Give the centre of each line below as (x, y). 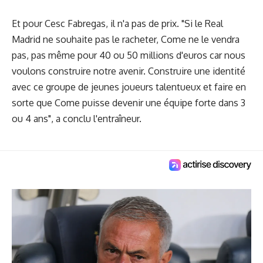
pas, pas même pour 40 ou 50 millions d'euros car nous (129, 55)
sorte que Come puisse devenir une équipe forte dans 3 (129, 102)
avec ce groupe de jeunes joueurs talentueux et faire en (129, 87)
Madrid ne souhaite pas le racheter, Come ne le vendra (126, 39)
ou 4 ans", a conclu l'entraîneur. (77, 118)
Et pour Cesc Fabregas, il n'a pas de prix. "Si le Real (117, 23)
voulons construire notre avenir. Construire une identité (129, 71)
